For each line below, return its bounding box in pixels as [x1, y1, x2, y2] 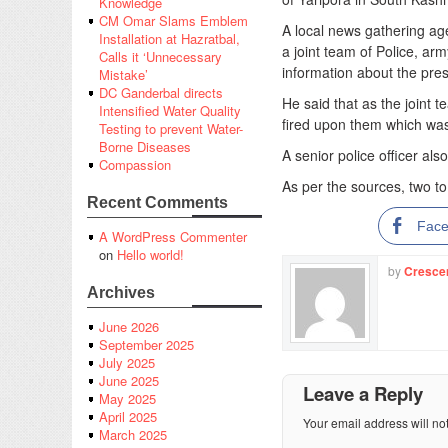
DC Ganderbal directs [99, 83, 223, 103]
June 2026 [99, 317, 159, 337]
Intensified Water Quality [99, 101, 241, 121]
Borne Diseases [99, 137, 191, 157]
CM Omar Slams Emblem [99, 11, 248, 31]
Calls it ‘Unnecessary [99, 47, 222, 67]
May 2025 [99, 389, 156, 409]
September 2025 [99, 335, 194, 355]
